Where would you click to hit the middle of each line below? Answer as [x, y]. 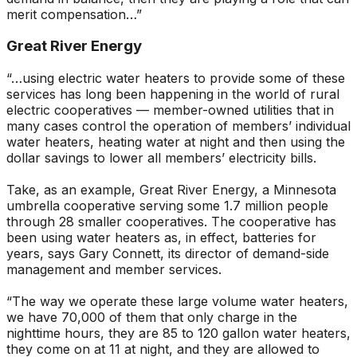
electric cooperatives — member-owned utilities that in [170, 110]
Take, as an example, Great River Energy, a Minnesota [171, 190]
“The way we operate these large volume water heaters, [177, 301]
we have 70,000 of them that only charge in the [152, 317]
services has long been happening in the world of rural [173, 94]
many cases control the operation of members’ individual [178, 126]
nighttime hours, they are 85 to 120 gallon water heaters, [178, 333]
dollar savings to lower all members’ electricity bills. [161, 158]
